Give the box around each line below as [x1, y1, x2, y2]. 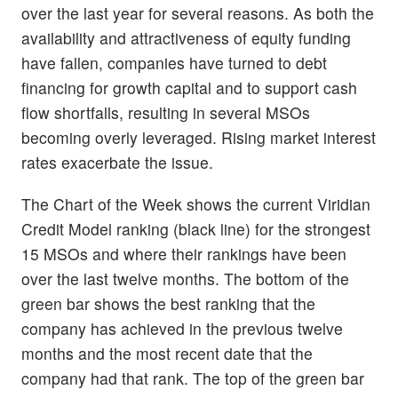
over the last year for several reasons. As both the [21, 2, 374, 25]
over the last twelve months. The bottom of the [21, 267, 349, 291]
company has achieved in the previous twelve [21, 317, 343, 340]
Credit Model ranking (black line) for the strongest [21, 218, 370, 241]
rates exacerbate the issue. [21, 151, 213, 174]
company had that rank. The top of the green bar [21, 367, 364, 390]
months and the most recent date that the [21, 342, 313, 365]
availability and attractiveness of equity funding [21, 27, 351, 50]
